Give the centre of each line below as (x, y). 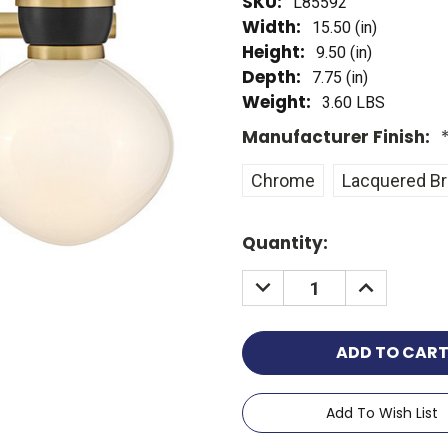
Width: (271, 27)
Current (277, 228)
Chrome (283, 181)
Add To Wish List (382, 413)
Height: (273, 52)
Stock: (270, 253)
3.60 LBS (353, 103)
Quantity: (285, 243)
